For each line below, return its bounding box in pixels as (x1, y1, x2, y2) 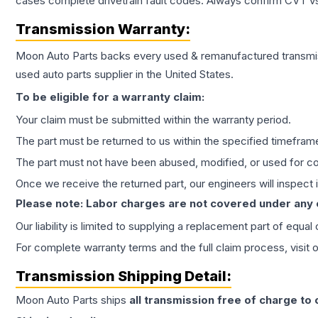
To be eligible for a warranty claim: (16, 90, 204, 104)
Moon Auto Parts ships (16, 293, 129, 307)
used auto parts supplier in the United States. (16, 67, 234, 82)
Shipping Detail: (115, 268, 231, 285)
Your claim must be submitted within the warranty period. (16, 113, 291, 127)
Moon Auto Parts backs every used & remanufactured (16, 49, 282, 63)
